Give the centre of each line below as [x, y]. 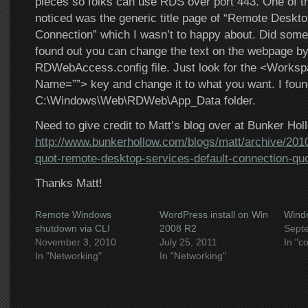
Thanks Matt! [68, 183]
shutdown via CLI [72, 228]
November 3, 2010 [75, 242]
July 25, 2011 [188, 242]
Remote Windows [73, 214]
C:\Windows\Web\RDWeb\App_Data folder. [145, 100]
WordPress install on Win [213, 214]
